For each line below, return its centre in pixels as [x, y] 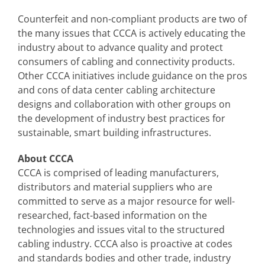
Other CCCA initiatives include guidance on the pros [132, 76]
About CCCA [46, 159]
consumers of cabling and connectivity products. [126, 62]
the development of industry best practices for [122, 118]
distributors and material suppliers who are [115, 187]
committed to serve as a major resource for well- [126, 201]
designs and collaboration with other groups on [124, 104]
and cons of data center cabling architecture [117, 90]
